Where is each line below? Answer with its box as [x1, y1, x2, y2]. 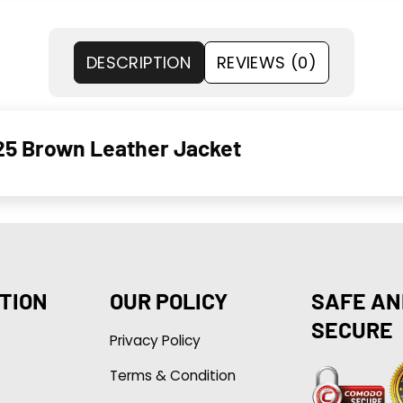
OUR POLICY [109, 286, 228, 314]
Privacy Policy [109, 330, 201, 350]
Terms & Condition [109, 365, 236, 385]
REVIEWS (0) [217, 50, 317, 74]
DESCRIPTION [86, 50, 191, 74]
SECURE [310, 315, 393, 343]
